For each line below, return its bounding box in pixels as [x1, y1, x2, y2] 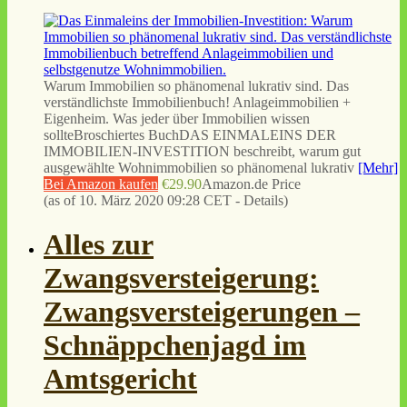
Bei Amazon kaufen [44, 176, 158, 193]
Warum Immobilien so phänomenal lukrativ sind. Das [44, 78, 349, 94]
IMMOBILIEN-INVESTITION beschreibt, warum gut [44, 144, 361, 160]
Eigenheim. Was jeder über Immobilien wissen [44, 111, 310, 127]
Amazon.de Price [202, 176, 301, 193]
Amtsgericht [44, 362, 197, 396]
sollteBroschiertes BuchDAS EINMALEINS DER [44, 127, 336, 144]
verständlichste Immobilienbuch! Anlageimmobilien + [44, 94, 351, 111]
